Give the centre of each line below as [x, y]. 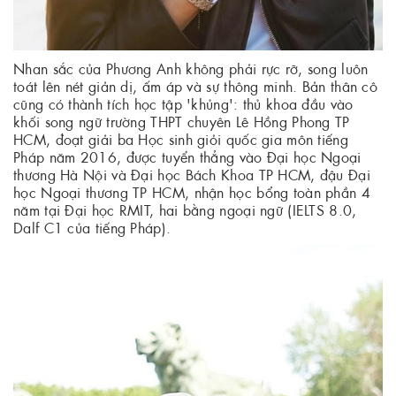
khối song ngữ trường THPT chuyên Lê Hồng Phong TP [182, 120]
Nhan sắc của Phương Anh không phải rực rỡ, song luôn [191, 67]
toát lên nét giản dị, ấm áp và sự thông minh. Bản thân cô [196, 85]
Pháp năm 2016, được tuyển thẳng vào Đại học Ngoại [187, 156]
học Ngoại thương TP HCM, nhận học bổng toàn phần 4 [192, 191]
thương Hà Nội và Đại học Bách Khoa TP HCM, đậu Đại [192, 173]
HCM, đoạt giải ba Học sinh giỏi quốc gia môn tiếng [181, 138]
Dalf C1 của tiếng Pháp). [92, 226]
